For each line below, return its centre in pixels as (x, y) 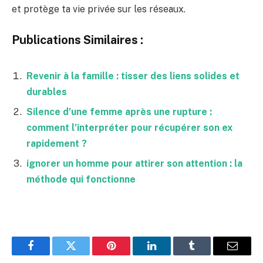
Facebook (50, 254)
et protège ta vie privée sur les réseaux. (99, 9)
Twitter (85, 254)
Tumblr (207, 254)
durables (47, 92)
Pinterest (129, 254)
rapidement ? (57, 144)
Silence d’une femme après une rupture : (119, 112)
